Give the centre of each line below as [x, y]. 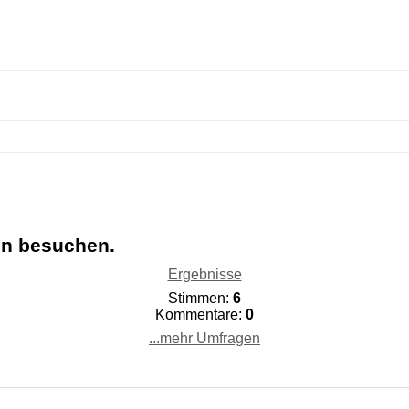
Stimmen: [200, 298]
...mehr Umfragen [204, 338]
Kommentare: [200, 314]
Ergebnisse [204, 274]
